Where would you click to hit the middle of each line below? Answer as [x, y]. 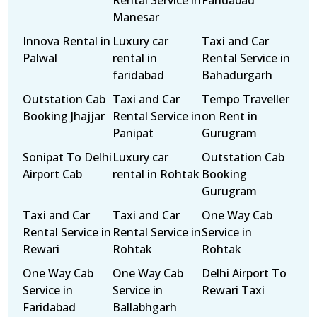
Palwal [40, 58]
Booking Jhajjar [64, 116]
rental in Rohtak [156, 174]
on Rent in [230, 116]
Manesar [136, 17]
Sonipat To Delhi [67, 157]
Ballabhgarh [144, 307]
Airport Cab [52, 174]
